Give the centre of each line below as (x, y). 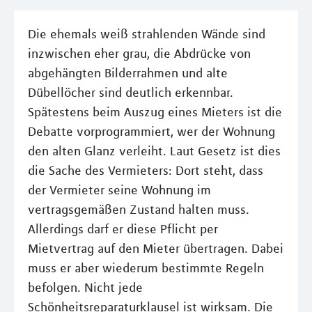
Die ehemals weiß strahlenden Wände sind (147, 34)
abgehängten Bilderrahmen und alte (128, 73)
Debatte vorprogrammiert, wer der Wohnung (151, 132)
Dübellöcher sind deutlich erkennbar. (131, 93)
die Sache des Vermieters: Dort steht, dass (146, 171)
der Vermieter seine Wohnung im (119, 190)
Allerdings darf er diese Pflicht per (123, 229)
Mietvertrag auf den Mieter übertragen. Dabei (156, 249)
